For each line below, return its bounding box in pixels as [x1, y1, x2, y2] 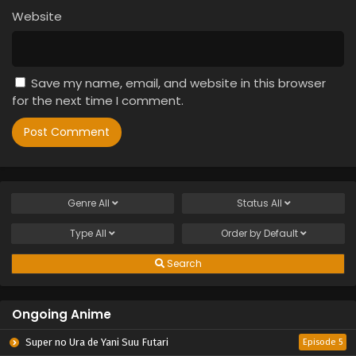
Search [164, 257, 202, 271]
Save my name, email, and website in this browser [31, 75, 326, 92]
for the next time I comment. [12, 92, 184, 110]
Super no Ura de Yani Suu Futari [23, 336, 168, 349]
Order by [220, 226, 264, 241]
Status [236, 196, 271, 211]
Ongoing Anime [12, 306, 111, 323]
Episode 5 [303, 337, 342, 348]
